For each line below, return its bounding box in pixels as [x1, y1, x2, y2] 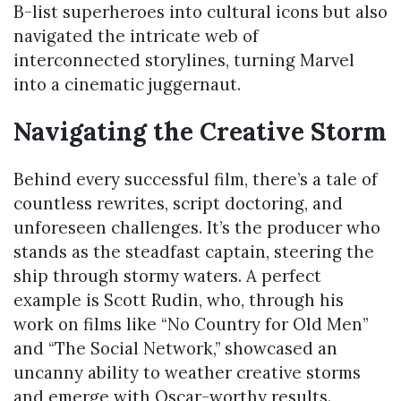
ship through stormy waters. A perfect [13, 265, 321, 287]
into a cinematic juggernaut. [13, 73, 241, 95]
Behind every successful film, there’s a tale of [13, 168, 378, 191]
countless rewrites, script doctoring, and [13, 192, 343, 215]
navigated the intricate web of [13, 24, 259, 47]
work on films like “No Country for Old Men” [13, 313, 368, 336]
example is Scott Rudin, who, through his [13, 289, 344, 311]
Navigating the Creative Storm [13, 115, 387, 148]
